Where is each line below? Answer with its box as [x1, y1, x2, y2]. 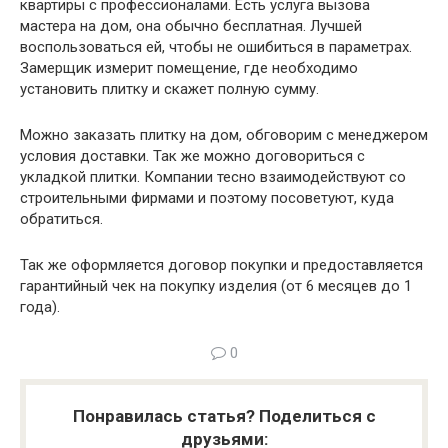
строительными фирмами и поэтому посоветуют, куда [20, 188, 394, 207]
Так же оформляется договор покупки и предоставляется [20, 255, 423, 274]
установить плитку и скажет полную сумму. [20, 79, 319, 98]
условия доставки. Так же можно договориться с [20, 146, 365, 165]
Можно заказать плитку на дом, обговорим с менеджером [20, 125, 428, 144]
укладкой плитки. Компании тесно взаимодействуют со [20, 167, 406, 186]
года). [20, 297, 60, 316]
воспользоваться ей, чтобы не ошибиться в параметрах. [20, 37, 412, 56]
